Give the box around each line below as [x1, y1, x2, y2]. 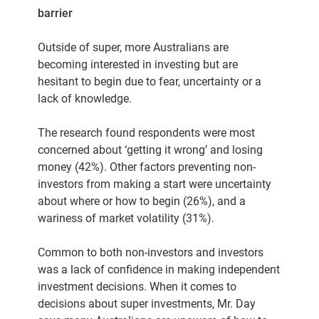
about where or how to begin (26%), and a [38, 194, 246, 208]
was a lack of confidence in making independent [38, 263, 281, 276]
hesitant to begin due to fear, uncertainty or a [38, 75, 262, 88]
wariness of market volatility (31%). [38, 211, 215, 225]
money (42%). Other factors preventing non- [38, 160, 256, 174]
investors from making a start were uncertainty [38, 177, 272, 191]
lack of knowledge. [38, 92, 132, 105]
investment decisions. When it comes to [38, 280, 237, 293]
